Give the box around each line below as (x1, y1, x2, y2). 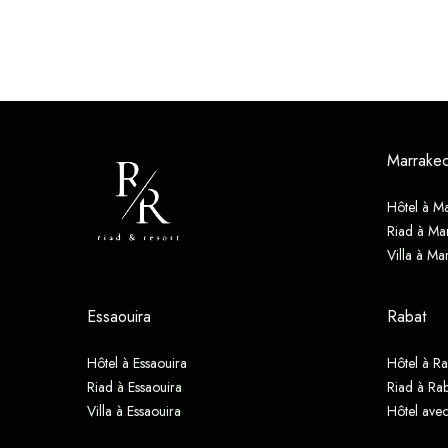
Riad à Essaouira (87, 376, 182, 397)
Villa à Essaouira (87, 400, 181, 421)
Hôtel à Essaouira (87, 352, 187, 373)
